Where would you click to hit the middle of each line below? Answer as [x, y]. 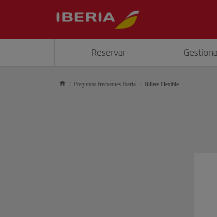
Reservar [109, 53]
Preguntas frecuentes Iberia [105, 84]
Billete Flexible [162, 84]
